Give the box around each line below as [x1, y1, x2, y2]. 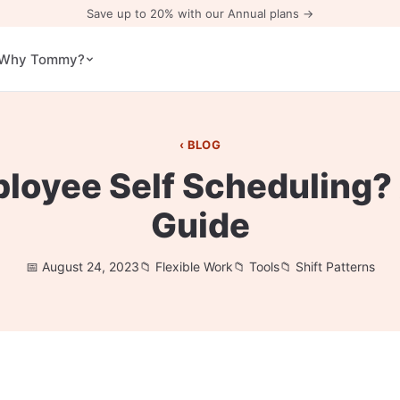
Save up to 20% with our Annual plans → [87, 6, 313, 21]
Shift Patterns [295, 259, 375, 274]
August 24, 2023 [41, 259, 139, 274]
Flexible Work [154, 259, 233, 274]
